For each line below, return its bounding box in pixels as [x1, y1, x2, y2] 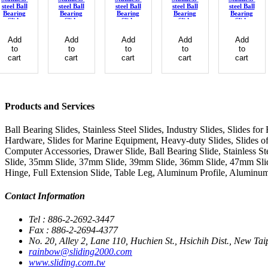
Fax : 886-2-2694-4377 [29, 225, 118, 236]
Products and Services [5, 100, 95, 111]
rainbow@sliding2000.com [29, 246, 132, 257]
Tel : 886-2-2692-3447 [29, 214, 114, 225]
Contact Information [5, 191, 85, 202]
